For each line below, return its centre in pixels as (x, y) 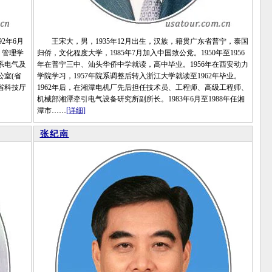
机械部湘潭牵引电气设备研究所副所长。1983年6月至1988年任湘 (141, 99)
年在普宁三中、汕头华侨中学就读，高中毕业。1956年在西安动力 (142, 64)
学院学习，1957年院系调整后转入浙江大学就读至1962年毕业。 (139, 76)
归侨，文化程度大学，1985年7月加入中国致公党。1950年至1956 (141, 53)
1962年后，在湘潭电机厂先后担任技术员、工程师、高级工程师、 (142, 87)
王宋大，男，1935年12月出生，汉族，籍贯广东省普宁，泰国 (142, 41)
